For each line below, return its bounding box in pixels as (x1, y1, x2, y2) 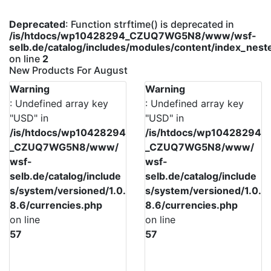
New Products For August (9, 64, 128, 76)
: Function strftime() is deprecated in (65, 18, 234, 30)
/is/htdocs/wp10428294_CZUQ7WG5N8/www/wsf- (9, 29, 256, 42)
